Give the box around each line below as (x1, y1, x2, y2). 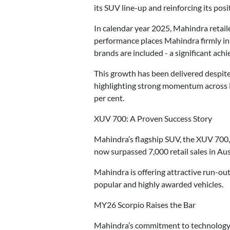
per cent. (94, 93, 124, 103)
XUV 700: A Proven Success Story (94, 113, 212, 124)
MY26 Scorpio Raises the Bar (94, 200, 196, 210)
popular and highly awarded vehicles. (94, 179, 223, 189)
